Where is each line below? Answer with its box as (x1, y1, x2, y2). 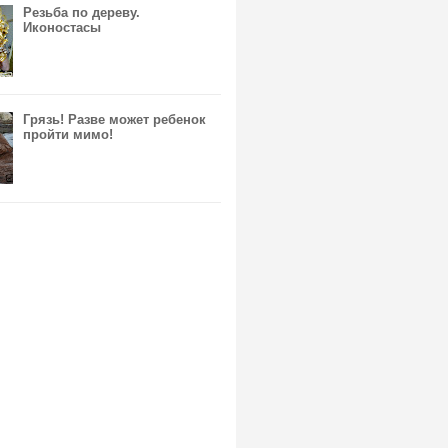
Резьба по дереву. (23, 5, 141, 21)
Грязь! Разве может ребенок (23, 112, 207, 128)
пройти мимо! (23, 127, 114, 143)
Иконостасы (23, 20, 102, 36)
